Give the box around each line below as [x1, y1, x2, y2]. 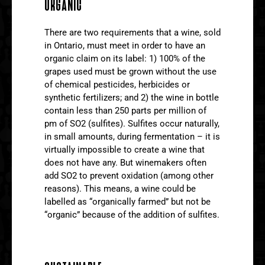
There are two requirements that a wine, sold [44, 27, 221, 38]
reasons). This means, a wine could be [44, 183, 196, 194]
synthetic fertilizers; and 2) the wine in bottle [44, 92, 219, 103]
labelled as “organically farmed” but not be [44, 196, 211, 207]
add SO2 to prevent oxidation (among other [44, 170, 214, 181]
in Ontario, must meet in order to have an [44, 40, 205, 51]
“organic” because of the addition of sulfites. [44, 209, 219, 220]
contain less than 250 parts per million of [44, 105, 206, 116]
